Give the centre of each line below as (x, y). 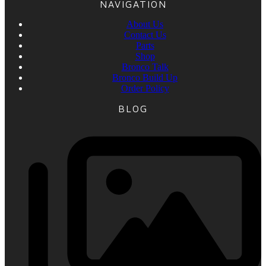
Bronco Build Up (145, 78)
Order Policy (145, 88)
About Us (145, 24)
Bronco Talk (145, 67)
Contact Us (145, 35)
